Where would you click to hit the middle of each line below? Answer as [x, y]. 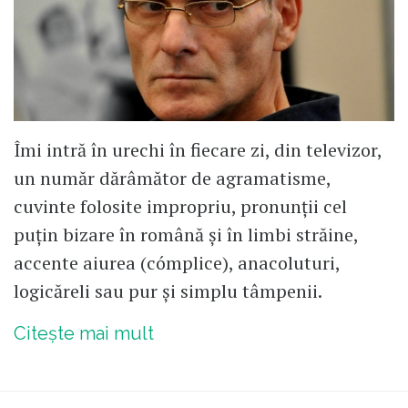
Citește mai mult [84, 334]
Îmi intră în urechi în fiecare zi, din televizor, [198, 150]
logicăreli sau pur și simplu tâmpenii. [168, 291]
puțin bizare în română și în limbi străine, [186, 235]
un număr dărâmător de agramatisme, [172, 178]
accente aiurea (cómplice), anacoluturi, [177, 263]
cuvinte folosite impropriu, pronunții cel [180, 207]
